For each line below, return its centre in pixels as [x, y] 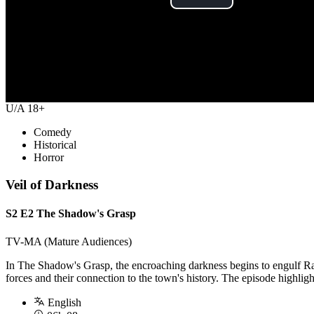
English [64, 302]
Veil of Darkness [52, 185]
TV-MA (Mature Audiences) [69, 241]
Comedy [53, 132]
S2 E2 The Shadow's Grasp [71, 214]
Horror [49, 158]
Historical [55, 145]
